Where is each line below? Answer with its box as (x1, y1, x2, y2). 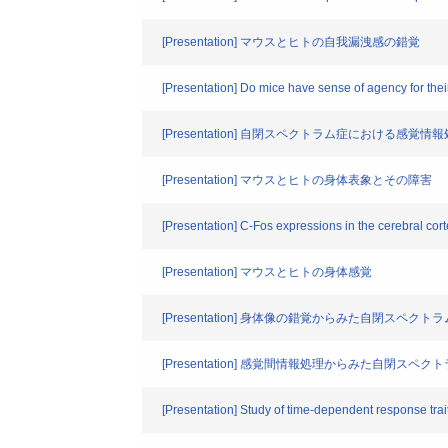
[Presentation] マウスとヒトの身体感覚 (162, 265, 372, 279)
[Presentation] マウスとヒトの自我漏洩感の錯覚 (162, 35, 420, 49)
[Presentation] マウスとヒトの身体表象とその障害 (162, 173, 432, 187)
